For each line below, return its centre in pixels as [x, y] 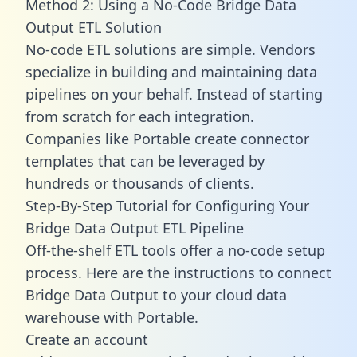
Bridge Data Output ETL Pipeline [135, 228]
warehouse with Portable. [112, 317]
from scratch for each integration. [140, 116]
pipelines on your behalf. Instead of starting [174, 94]
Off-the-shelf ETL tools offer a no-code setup [175, 250]
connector [275, 138]
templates [60, 161]
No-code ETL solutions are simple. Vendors [171, 49]
